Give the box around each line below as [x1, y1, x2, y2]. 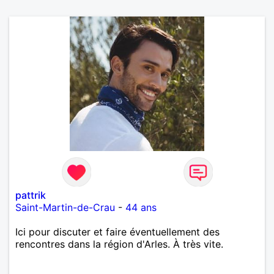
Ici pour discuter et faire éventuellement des [15, 225, 220, 238]
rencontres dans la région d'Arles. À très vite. [15, 237, 223, 250]
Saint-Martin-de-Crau [15, 201, 115, 213]
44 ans [125, 201, 157, 213]
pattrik [15, 188, 46, 201]
